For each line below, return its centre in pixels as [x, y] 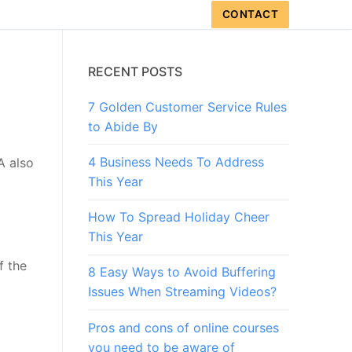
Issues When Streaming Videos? [182, 292]
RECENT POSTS [135, 71]
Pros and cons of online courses [183, 327]
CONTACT [250, 14]
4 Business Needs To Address [176, 162]
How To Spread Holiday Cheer [179, 217]
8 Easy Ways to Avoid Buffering [182, 272]
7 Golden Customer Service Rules [187, 106]
